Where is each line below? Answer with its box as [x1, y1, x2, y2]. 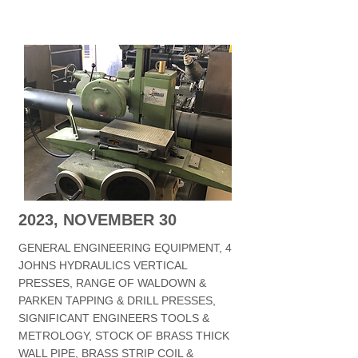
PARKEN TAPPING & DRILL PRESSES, [18, 294, 216, 307]
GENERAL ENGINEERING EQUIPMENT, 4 [18, 241, 232, 254]
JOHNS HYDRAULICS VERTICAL [18, 259, 187, 272]
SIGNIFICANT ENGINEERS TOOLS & [18, 312, 209, 324]
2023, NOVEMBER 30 [18, 211, 177, 229]
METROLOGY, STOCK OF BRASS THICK [18, 329, 229, 342]
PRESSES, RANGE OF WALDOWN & [18, 276, 206, 289]
